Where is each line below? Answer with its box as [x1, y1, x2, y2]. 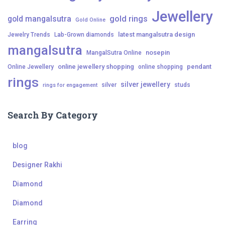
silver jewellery [121, 80, 170, 89]
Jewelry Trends [8, 31, 50, 39]
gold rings [109, 14, 148, 24]
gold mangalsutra [8, 14, 71, 24]
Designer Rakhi [13, 161, 62, 169]
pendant [187, 63, 211, 71]
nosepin [146, 49, 170, 57]
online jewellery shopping [58, 63, 134, 71]
